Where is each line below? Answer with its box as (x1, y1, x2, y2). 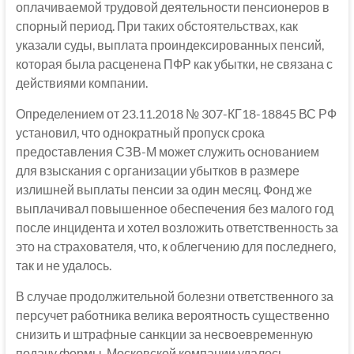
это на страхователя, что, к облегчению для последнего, (15, 238, 336, 254)
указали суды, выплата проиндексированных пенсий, (15, 36, 324, 52)
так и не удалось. (15, 257, 111, 273)
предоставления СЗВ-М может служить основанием (15, 143, 319, 159)
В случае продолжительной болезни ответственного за (15, 288, 333, 303)
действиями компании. (15, 74, 148, 90)
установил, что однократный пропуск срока (15, 124, 265, 140)
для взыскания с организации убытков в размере (15, 162, 299, 178)
